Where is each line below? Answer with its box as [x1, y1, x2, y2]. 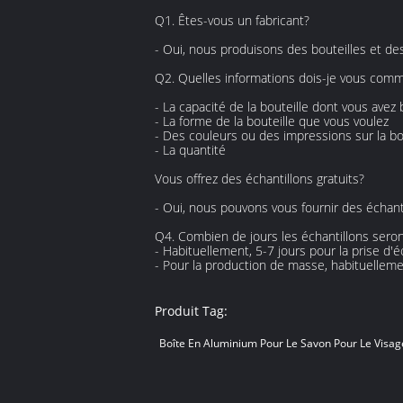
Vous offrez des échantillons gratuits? [155, 170, 364, 187]
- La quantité [155, 141, 226, 158]
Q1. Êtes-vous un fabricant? [155, 12, 309, 29]
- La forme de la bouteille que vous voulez [155, 112, 389, 130]
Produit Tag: [155, 302, 228, 319]
